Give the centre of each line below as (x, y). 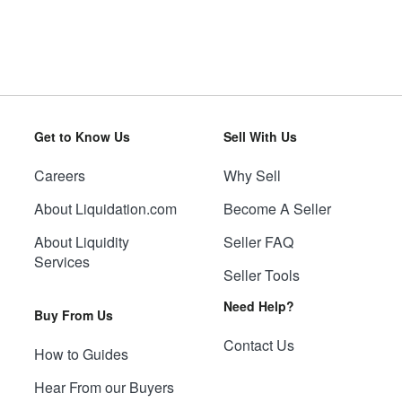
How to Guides (81, 354)
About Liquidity (81, 242)
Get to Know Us (82, 137)
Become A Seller (277, 209)
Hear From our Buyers (104, 388)
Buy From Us (73, 315)
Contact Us (259, 345)
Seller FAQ (258, 242)
